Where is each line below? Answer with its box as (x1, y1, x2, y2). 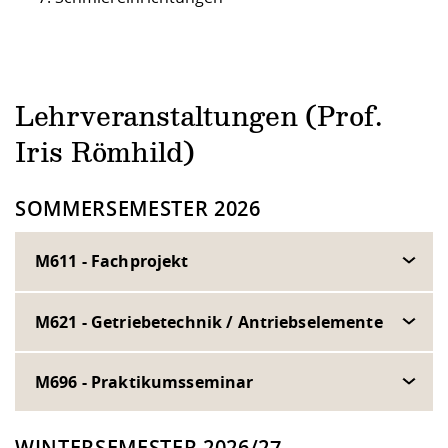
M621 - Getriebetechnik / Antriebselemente (35, 310, 383, 333)
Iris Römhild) (15, 141, 195, 168)
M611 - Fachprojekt (35, 250, 189, 273)
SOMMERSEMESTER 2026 (15, 195, 261, 223)
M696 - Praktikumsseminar (35, 370, 254, 393)
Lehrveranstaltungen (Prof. (15, 105, 382, 132)
